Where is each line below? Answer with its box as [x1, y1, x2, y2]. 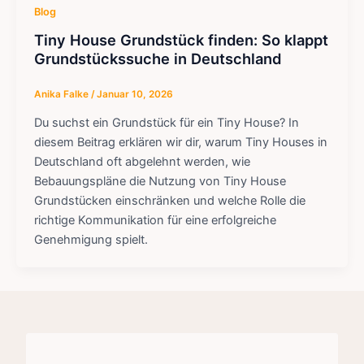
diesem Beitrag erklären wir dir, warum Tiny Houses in [33, 134, 327, 149]
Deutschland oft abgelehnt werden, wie [33, 154, 250, 169]
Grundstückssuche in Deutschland [33, 49, 285, 67]
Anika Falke [33, 88, 91, 100]
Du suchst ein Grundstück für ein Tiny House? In [33, 115, 299, 130]
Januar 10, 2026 [96, 88, 173, 100]
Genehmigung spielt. [33, 232, 148, 247]
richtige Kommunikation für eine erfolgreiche [33, 212, 276, 227]
